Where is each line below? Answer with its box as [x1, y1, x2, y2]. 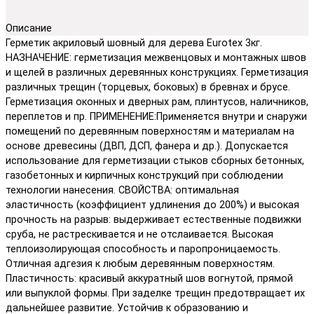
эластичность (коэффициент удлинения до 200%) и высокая [6, 198, 299, 211]
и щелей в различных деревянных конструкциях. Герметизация [6, 66, 308, 78]
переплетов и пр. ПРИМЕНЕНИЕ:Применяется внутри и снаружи [6, 110, 307, 123]
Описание [6, 22, 52, 34]
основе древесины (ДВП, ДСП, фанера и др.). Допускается [6, 139, 288, 152]
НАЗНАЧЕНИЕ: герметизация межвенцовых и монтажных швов [6, 51, 306, 64]
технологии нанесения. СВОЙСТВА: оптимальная [6, 184, 239, 196]
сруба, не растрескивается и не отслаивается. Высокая [6, 228, 273, 240]
